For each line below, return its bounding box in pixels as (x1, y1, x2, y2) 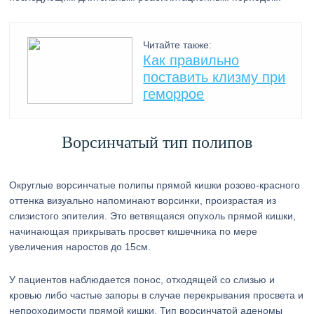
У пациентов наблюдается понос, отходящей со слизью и (9, 274, 275, 285)
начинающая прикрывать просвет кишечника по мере (9, 226, 258, 237)
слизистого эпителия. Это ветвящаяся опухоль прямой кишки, (9, 210, 296, 221)
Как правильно (143, 53, 240, 68)
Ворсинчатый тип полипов (61, 133, 252, 151)
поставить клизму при (143, 69, 286, 85)
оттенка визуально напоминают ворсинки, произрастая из (9, 195, 277, 206)
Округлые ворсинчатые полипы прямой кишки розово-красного (9, 179, 301, 191)
